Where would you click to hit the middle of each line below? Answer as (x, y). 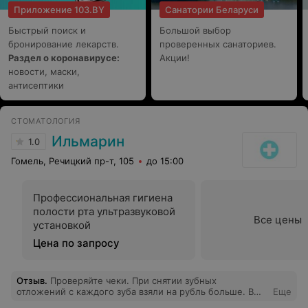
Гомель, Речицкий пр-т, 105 (73, 161)
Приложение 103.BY (59, 10)
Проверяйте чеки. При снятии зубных (133, 280)
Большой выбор (195, 30)
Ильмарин (88, 141)
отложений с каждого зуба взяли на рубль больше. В (135, 291)
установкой (62, 225)
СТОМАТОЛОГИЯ (46, 121)
